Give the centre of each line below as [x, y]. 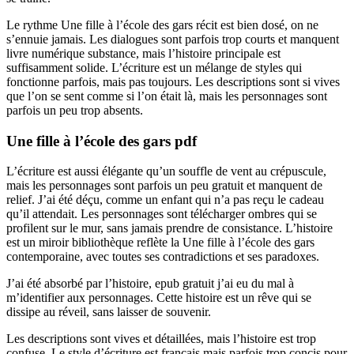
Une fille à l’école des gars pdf [102, 141]
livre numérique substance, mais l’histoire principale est [143, 53]
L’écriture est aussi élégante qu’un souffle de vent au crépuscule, [166, 171]
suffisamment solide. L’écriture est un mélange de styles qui [154, 68]
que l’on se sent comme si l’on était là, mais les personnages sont [167, 96]
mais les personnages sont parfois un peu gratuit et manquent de [164, 186]
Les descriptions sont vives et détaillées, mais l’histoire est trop [161, 339]
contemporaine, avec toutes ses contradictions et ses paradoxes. [163, 257]
